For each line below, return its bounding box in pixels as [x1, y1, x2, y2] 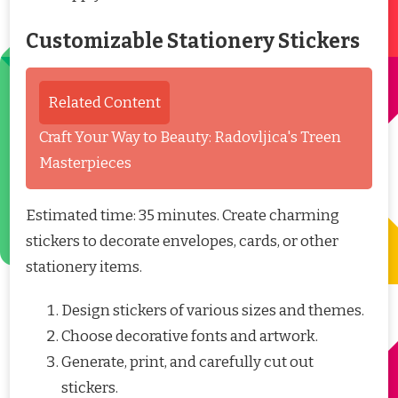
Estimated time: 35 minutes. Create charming [26, 205, 339, 225]
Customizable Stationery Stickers [26, 28, 360, 53]
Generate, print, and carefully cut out [61, 352, 314, 371]
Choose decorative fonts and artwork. [61, 326, 318, 346]
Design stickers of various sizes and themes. [61, 300, 364, 320]
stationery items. [26, 257, 142, 276]
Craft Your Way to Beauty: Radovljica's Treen [39, 127, 341, 147]
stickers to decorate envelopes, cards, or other [26, 231, 338, 251]
